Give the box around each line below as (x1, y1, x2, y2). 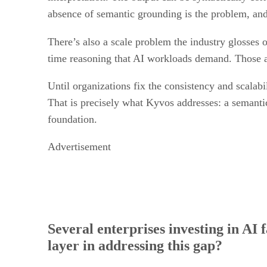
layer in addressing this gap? (48, 237, 222, 253)
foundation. (48, 113, 97, 125)
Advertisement (48, 140, 111, 153)
